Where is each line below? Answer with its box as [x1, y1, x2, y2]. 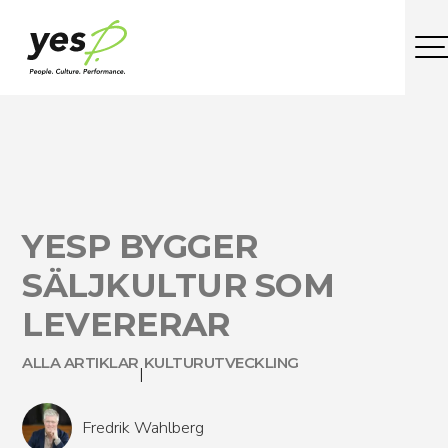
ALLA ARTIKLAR [22, 354, 139, 372]
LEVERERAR [22, 304, 230, 344]
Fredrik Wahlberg [82, 416, 205, 439]
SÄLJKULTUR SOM [22, 265, 335, 305]
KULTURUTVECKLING [143, 354, 299, 372]
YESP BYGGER [22, 226, 258, 266]
